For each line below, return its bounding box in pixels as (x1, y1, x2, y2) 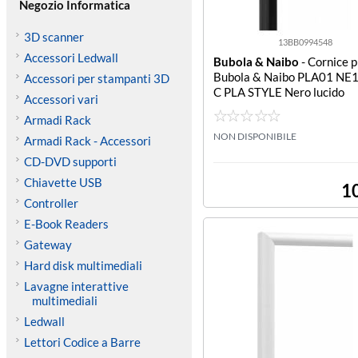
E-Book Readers (23, 217, 109, 231)
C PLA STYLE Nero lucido (213, 85, 344, 99)
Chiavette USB (23, 175, 102, 189)
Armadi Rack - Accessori (23, 133, 151, 148)
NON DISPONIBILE (213, 130, 296, 142)
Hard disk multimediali (23, 258, 142, 272)
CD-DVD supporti (23, 154, 117, 169)
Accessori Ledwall (23, 50, 118, 65)
